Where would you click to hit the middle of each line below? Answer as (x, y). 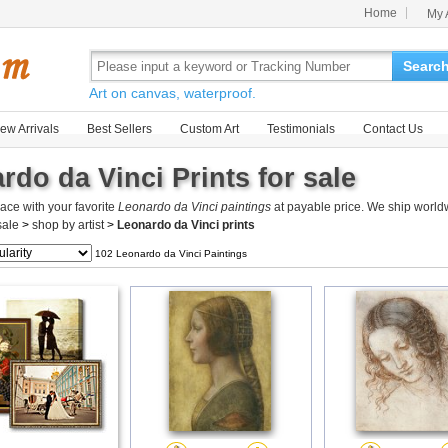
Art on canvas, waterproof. (172, 93)
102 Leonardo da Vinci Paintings (169, 253)
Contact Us (393, 129)
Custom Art (209, 129)
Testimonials (301, 129)
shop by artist (68, 225)
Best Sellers (119, 129)
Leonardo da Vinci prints (186, 225)
